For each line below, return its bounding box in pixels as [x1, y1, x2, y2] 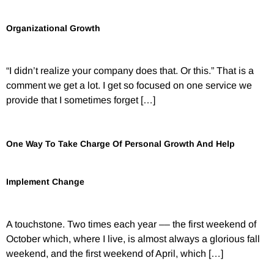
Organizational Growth [6, 23, 100, 34]
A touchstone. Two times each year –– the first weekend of [6, 218, 256, 229]
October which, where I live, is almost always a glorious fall [6, 233, 260, 244]
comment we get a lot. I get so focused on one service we [6, 80, 252, 91]
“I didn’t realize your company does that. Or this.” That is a [6, 65, 254, 76]
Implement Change [6, 176, 84, 187]
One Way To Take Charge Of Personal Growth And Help [6, 138, 235, 149]
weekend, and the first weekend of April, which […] [6, 248, 223, 259]
